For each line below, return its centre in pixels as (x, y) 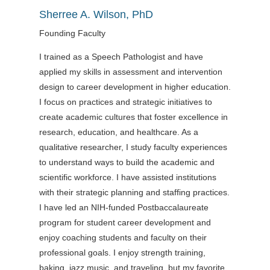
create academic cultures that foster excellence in (133, 117)
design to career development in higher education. (135, 86)
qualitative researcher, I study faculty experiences (133, 147)
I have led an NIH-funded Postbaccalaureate (124, 207)
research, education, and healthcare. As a (118, 132)
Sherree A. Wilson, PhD (96, 14)
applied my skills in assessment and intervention (130, 71)
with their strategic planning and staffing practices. (134, 192)
